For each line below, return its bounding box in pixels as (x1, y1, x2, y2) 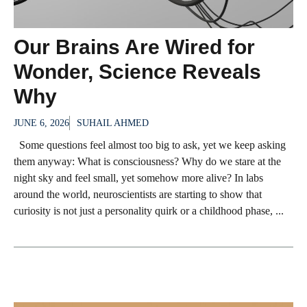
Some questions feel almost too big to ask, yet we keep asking (14, 139, 286, 151)
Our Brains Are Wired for (14, 36, 255, 59)
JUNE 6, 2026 (14, 118, 69, 129)
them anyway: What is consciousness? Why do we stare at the (14, 156, 281, 168)
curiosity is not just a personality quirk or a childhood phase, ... (14, 205, 284, 217)
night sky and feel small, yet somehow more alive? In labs (14, 172, 263, 184)
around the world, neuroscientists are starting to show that (14, 188, 262, 201)
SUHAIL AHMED (77, 118, 149, 129)
